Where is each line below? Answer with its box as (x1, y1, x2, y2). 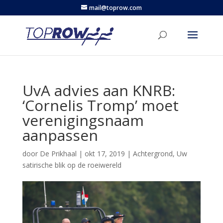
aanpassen (22, 125, 98, 145)
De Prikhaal (39, 149, 77, 158)
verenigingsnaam (22, 110, 144, 130)
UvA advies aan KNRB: (22, 80, 175, 101)
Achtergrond (132, 149, 173, 158)
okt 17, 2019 (84, 149, 125, 158)
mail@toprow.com (89, 3, 142, 12)
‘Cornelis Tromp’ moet (22, 95, 179, 115)
